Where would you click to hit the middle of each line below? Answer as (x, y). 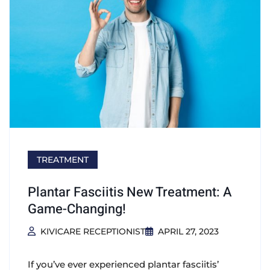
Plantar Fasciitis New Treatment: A (130, 193)
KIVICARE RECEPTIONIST (93, 232)
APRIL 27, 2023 (188, 232)
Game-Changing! (77, 209)
